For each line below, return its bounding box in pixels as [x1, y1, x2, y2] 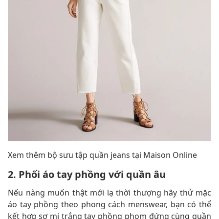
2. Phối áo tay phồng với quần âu [8, 167, 166, 181]
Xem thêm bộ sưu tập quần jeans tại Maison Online [8, 149, 197, 160]
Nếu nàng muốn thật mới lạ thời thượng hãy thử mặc [8, 187, 211, 198]
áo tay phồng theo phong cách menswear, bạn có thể [8, 198, 211, 210]
